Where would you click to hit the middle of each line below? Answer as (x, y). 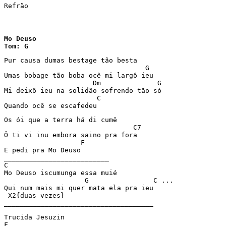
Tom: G (16, 46)
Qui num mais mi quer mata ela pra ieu (81, 188)
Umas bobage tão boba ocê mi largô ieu (81, 75)
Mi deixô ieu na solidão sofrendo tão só (85, 91)
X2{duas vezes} (61, 195)
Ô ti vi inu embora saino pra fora (73, 135)
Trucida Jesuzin (36, 217)
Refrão (18, 6)
